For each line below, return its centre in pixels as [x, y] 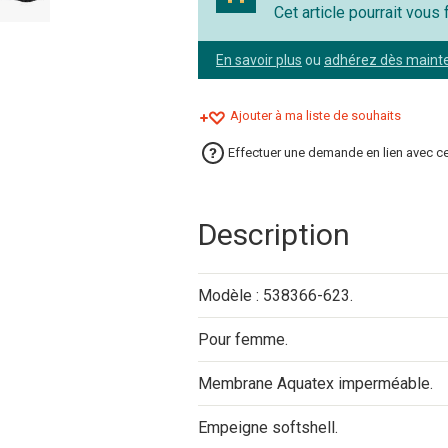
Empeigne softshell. [268, 427]
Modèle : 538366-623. [275, 295]
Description [274, 234]
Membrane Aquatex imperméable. [315, 383]
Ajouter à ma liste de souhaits [315, 115]
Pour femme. [243, 339]
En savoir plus [259, 60]
